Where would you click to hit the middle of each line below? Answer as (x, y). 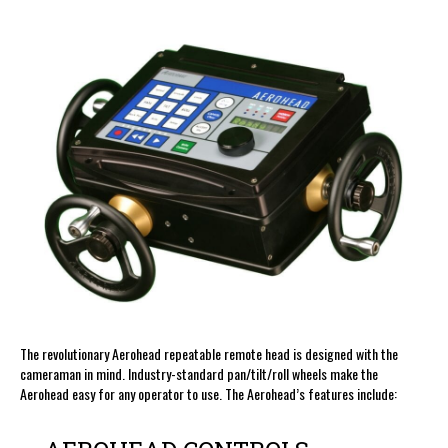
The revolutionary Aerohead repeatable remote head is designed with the (209, 354)
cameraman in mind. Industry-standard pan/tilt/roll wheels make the (199, 374)
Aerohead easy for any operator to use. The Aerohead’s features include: (208, 394)
